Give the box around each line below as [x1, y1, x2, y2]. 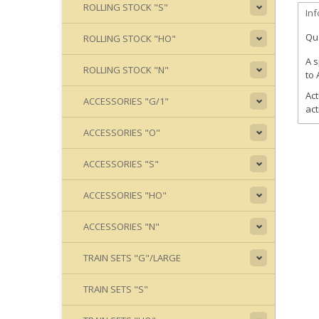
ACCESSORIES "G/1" [83, 95, 169, 108]
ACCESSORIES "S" [83, 157, 159, 170]
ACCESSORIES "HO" [83, 189, 167, 202]
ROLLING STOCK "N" [83, 63, 169, 76]
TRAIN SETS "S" [83, 283, 148, 296]
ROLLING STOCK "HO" [83, 32, 176, 45]
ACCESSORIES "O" [83, 126, 160, 139]
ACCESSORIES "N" [83, 220, 159, 233]
